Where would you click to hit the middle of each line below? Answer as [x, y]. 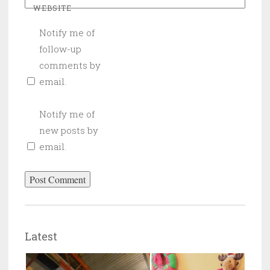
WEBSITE [52, 8]
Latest [41, 237]
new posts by [69, 130]
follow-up [60, 49]
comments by [70, 65]
